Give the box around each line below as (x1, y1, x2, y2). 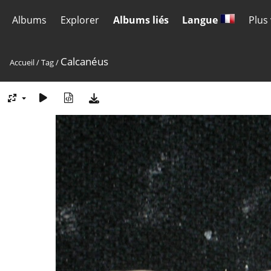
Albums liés (113, 13, 169, 27)
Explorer (60, 13, 99, 27)
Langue (182, 13, 221, 27)
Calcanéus (60, 54, 108, 68)
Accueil (10, 57, 34, 68)
